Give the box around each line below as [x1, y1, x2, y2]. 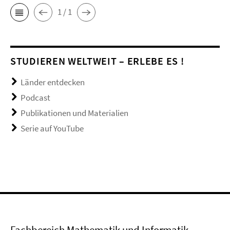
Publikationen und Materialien [21, 107, 128, 119]
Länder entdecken [21, 76, 85, 88]
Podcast [21, 91, 50, 103]
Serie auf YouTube [21, 122, 84, 134]
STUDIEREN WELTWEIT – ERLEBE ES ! [10, 54, 184, 67]
